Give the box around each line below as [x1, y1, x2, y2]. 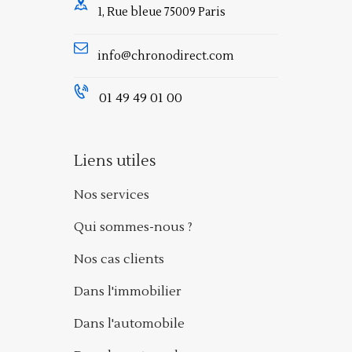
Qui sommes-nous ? [74, 219, 192, 236]
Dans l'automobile [74, 316, 185, 332]
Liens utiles [74, 152, 156, 171]
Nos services [74, 187, 149, 203]
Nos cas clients [74, 251, 164, 268]
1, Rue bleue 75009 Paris [97, 4, 225, 20]
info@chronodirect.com [97, 48, 234, 64]
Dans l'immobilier [74, 284, 181, 300]
